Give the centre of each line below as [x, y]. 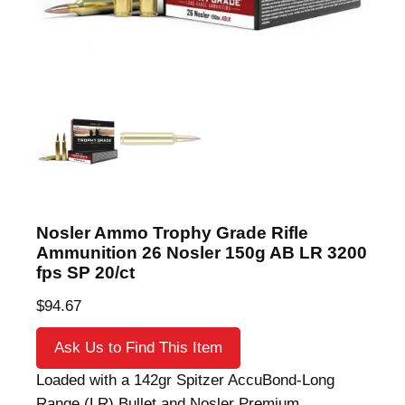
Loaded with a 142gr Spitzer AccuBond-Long [185, 380]
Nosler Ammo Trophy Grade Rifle [172, 232]
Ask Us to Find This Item [138, 347]
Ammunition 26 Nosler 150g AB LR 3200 [202, 252]
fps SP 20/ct [85, 272]
